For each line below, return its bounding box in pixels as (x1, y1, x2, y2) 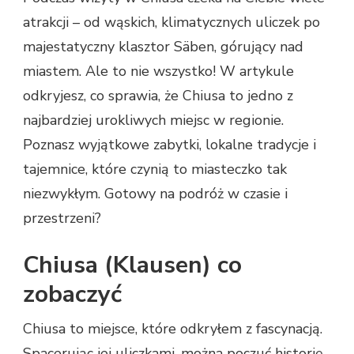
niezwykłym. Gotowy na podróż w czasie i (23, 184, 288, 204)
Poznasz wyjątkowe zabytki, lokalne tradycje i (23, 135, 316, 155)
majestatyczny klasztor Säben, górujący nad (23, 37, 303, 57)
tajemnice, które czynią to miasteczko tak (23, 160, 287, 179)
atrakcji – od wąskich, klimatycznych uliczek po (23, 13, 320, 32)
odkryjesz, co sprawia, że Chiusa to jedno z (23, 86, 293, 106)
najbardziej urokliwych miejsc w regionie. (23, 111, 284, 130)
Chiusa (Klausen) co (23, 249, 242, 282)
